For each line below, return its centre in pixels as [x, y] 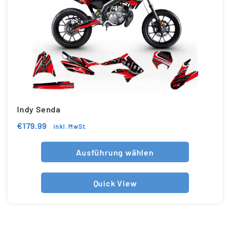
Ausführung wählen [115, 152]
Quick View [115, 183]
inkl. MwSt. [70, 127]
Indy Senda [39, 109]
